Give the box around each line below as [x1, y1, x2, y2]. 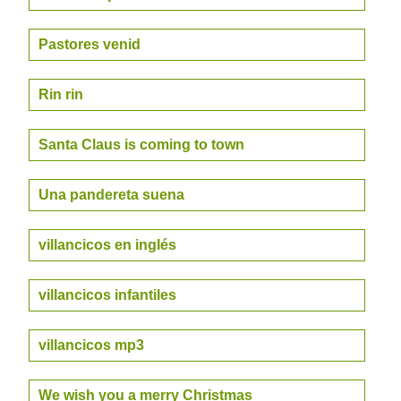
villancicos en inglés [38, 237, 176, 252]
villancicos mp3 [38, 337, 144, 353]
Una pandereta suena [38, 187, 184, 202]
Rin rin [38, 87, 83, 102]
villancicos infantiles [38, 287, 176, 303]
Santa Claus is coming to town [38, 137, 244, 152]
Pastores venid [38, 37, 141, 52]
